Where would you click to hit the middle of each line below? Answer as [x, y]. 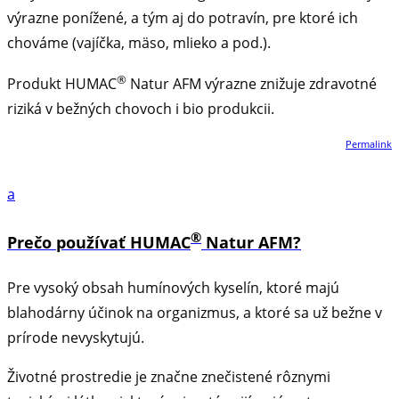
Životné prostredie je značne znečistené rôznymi [169, 376]
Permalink [369, 143]
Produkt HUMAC [62, 83]
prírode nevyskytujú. [76, 337]
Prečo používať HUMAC [99, 242]
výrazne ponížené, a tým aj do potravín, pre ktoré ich [183, 17]
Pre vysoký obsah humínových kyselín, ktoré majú [173, 287]
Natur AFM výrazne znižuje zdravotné [252, 83]
